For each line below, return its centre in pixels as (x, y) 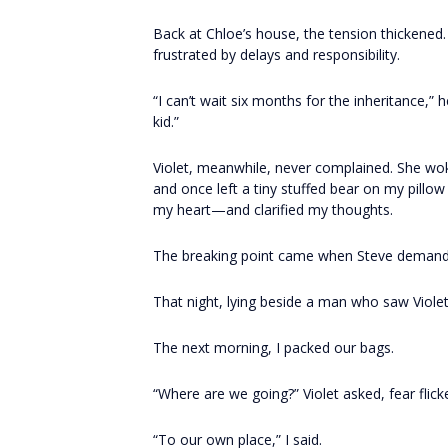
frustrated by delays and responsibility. (276, 54)
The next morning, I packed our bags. (273, 347)
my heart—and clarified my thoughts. (273, 209)
